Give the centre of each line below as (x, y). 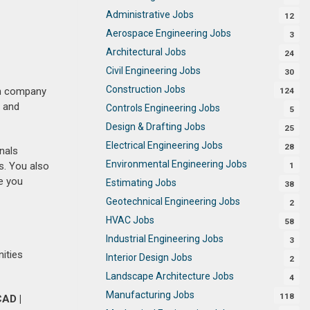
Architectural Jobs (146, 52)
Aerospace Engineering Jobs (168, 33)
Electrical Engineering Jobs (164, 145)
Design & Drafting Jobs (156, 126)
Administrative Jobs (150, 14)
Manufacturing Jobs (150, 294)
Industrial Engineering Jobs (165, 238)
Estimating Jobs (141, 182)
